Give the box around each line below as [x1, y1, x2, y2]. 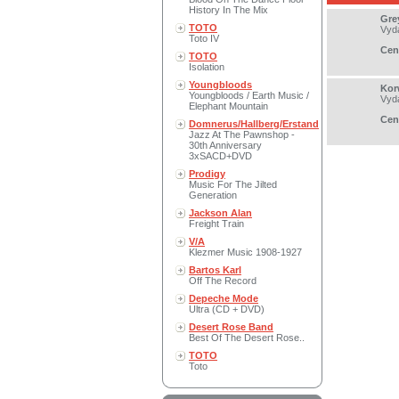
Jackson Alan [189, 208, 252, 218]
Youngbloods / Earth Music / [189, 90, 309, 101]
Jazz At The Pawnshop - [189, 129, 295, 140]
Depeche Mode [189, 293, 258, 304]
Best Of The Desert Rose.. [189, 332, 305, 343]
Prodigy [189, 168, 225, 179]
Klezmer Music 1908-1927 [189, 247, 302, 257]
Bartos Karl [189, 265, 241, 275]
